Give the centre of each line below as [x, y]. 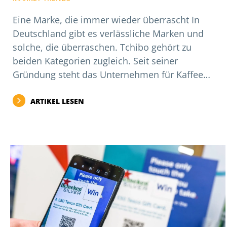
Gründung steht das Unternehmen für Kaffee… [111, 75]
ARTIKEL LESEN [57, 101]
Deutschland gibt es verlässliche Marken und [108, 34]
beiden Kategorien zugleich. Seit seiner [95, 61]
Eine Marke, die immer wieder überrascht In [106, 20]
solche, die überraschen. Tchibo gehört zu [102, 47]
